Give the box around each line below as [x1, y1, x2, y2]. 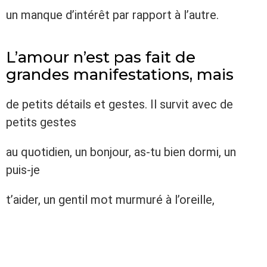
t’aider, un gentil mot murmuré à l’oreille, [6, 193, 215, 207]
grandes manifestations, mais [6, 65, 234, 84]
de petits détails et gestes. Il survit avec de [6, 97, 233, 111]
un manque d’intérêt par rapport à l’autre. [6, 8, 219, 22]
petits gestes [6, 115, 76, 129]
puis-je [6, 163, 40, 177]
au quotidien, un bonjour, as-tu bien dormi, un [6, 145, 236, 159]
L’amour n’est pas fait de [6, 48, 195, 67]
